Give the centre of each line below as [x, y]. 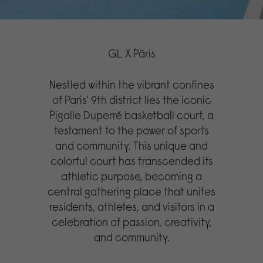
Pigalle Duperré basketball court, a [132, 115]
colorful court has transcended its [131, 161]
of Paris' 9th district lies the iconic [131, 100]
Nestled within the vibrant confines [131, 84]
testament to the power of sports [132, 130]
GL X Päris [131, 53]
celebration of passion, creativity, [131, 222]
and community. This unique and [132, 145]
